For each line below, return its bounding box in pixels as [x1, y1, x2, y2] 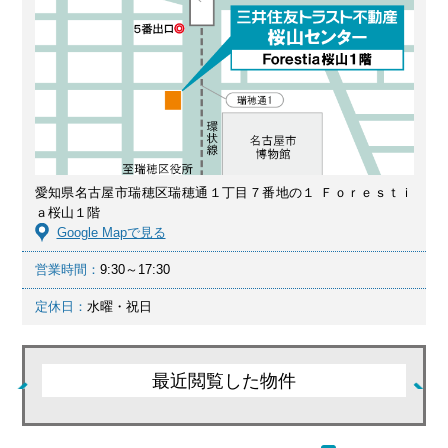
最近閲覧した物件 [152, 370, 296, 392]
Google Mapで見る [56, 224, 166, 240]
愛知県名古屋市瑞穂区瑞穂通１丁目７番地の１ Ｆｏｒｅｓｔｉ [34, 184, 414, 200]
